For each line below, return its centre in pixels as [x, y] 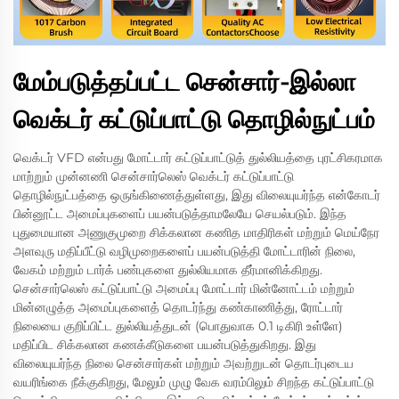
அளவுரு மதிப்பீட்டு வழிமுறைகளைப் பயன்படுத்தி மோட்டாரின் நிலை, [184, 251]
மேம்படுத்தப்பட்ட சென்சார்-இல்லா [185, 82]
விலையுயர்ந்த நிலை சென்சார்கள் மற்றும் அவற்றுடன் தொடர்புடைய [183, 363]
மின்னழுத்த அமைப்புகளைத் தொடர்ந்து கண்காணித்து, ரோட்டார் [178, 307]
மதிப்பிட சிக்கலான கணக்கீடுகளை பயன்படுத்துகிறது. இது [165, 345]
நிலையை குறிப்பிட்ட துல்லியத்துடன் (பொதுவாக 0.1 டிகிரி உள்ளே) [178, 326]
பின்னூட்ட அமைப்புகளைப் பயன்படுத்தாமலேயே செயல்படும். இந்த [180, 214]
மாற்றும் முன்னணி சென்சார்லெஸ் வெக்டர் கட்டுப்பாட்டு [154, 176]
